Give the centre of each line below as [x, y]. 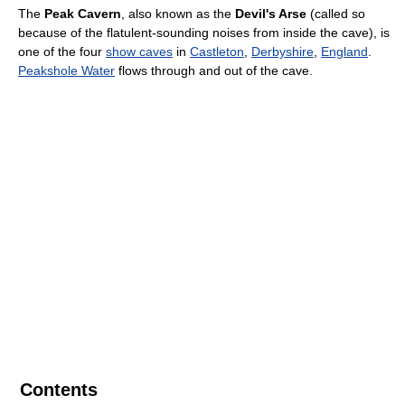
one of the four [62, 52]
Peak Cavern [83, 14]
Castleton [217, 52]
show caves [139, 52]
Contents [59, 390]
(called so [336, 14]
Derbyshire [283, 52]
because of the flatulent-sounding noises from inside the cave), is [204, 33]
